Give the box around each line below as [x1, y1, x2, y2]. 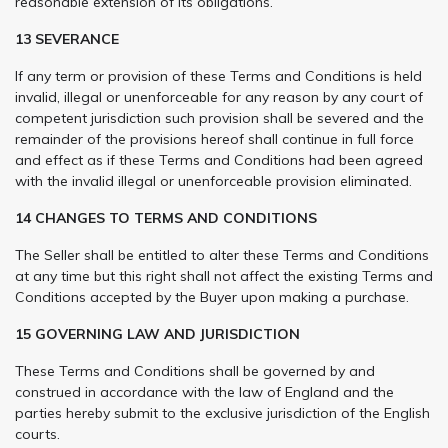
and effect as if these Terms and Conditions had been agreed [15, 150, 423, 169]
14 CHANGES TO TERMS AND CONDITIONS [15, 208, 317, 227]
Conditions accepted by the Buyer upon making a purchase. [15, 287, 409, 306]
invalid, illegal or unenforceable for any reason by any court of [15, 87, 423, 106]
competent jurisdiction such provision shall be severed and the [15, 108, 424, 127]
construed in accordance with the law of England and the [15, 382, 394, 401]
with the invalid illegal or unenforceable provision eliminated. [15, 171, 412, 190]
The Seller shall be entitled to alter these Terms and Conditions [15, 245, 429, 264]
